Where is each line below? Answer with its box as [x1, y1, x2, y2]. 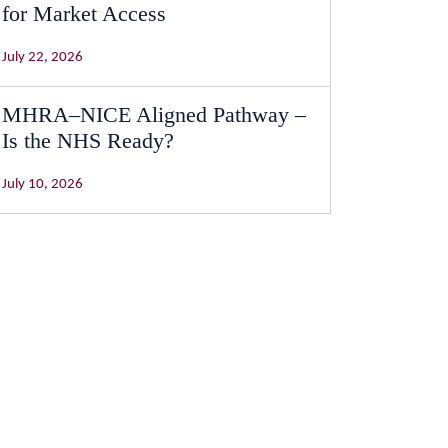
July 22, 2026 [2, 50, 83, 65]
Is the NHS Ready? [2, 128, 174, 153]
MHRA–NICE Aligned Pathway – [2, 102, 306, 127]
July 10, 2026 [2, 177, 83, 192]
